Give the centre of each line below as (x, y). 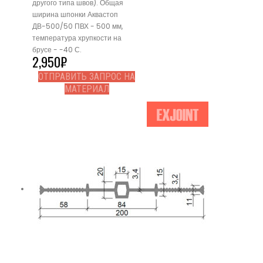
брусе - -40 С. (57, 50)
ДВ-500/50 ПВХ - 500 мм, (77, 26)
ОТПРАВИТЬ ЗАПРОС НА (87, 77)
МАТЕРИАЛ (87, 89)
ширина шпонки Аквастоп (75, 15)
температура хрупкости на (77, 38)
